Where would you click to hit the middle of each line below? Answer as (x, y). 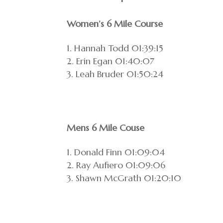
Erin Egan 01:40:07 (115, 61)
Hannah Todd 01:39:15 (119, 48)
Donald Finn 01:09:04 (120, 152)
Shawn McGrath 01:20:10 (129, 178)
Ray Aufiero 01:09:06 (121, 165)
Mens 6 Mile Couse (106, 128)
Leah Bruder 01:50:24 (120, 74)
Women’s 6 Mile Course (115, 24)
